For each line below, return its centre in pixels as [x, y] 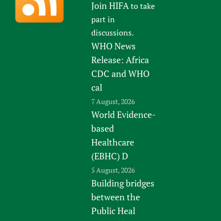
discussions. [113, 32]
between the [116, 197]
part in [103, 19]
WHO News [114, 46]
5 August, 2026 [113, 170]
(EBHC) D [110, 156]
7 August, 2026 [113, 101]
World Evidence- [124, 114]
